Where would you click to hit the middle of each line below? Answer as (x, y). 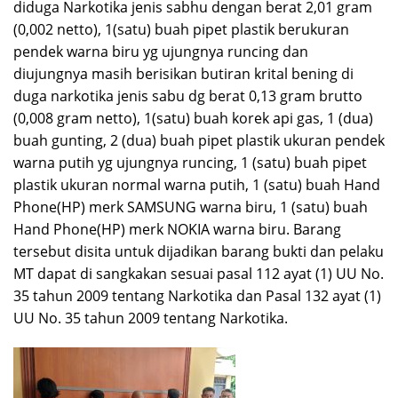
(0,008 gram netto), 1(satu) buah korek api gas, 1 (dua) (193, 119)
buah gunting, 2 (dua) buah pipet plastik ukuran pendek (199, 141)
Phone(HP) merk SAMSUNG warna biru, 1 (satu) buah (191, 207)
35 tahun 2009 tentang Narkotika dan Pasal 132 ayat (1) (197, 296)
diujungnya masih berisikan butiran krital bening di (183, 74)
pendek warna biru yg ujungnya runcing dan (161, 52)
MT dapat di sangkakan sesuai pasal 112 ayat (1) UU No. (199, 274)
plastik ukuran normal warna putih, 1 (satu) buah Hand (197, 185)
